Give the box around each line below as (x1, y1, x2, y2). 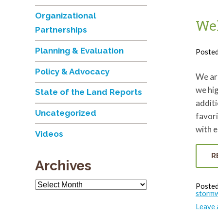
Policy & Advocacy (35, 67, 109, 77)
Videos (35, 129, 63, 139)
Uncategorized (35, 108, 96, 118)
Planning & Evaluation (35, 46, 124, 56)
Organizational (35, 11, 96, 21)
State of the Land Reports (35, 87, 142, 97)
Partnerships (35, 25, 87, 35)
